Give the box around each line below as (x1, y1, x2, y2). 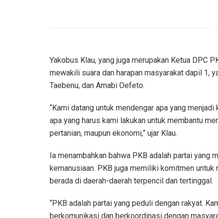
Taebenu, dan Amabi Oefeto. (50, 80, 145, 90)
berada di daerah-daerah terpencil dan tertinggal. (50, 176, 213, 185)
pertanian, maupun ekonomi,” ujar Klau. (50, 128, 177, 138)
